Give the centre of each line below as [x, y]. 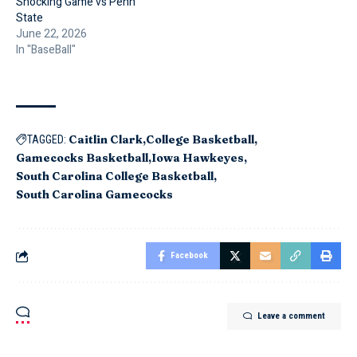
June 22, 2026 [51, 34]
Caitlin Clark [106, 140]
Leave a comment [291, 316]
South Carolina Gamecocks [94, 195]
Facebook [189, 256]
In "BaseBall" [46, 50]
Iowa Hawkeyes [198, 158]
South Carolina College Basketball [115, 177]
